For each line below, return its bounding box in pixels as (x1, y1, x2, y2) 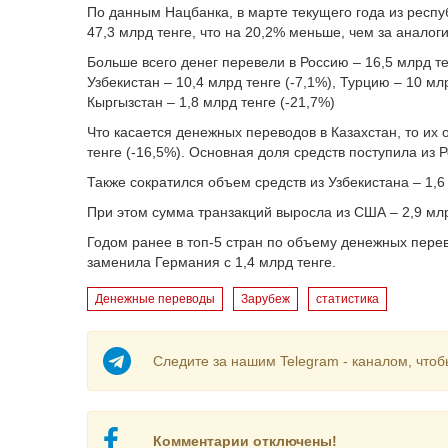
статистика (316, 292, 379, 306)
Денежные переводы (95, 292, 215, 306)
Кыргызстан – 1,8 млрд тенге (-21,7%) (87, 94, 335, 110)
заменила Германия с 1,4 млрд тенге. (87, 254, 336, 270)
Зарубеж (241, 292, 290, 306)
